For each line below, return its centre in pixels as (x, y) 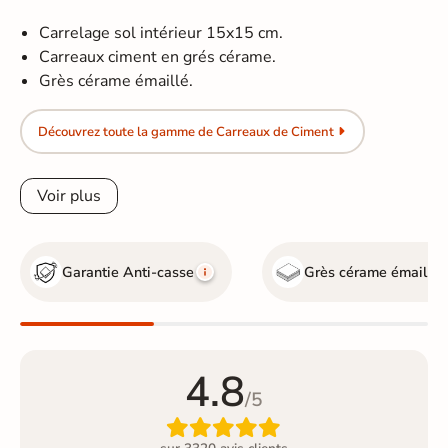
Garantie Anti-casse (128, 271)
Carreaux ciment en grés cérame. (158, 57)
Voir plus (69, 195)
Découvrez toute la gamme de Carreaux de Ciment (185, 131)
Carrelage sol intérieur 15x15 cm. (161, 33)
